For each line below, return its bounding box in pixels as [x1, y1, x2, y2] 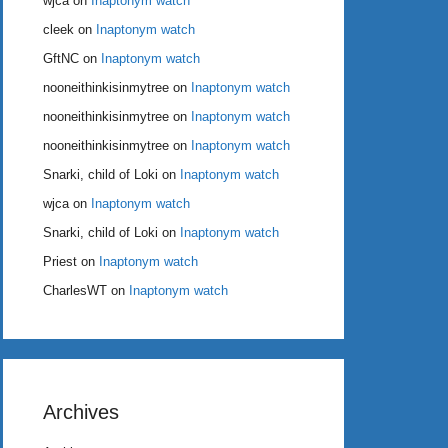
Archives [43, 400, 119, 423]
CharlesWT [43, 282, 107, 298]
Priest [43, 253, 77, 269]
